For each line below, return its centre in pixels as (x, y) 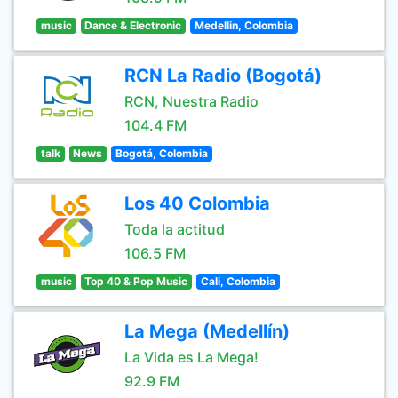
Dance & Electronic (133, 25)
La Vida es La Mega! (191, 357)
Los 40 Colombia (197, 203)
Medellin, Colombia (243, 25)
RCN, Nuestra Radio (191, 101)
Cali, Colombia (238, 281)
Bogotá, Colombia (161, 153)
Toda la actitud (175, 229)
